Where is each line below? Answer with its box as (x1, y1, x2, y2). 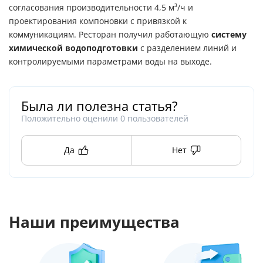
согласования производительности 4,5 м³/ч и (9, 2, 193, 12)
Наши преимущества (9, 213, 180, 231)
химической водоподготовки (9, 43, 138, 53)
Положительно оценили (21, 113, 120, 123)
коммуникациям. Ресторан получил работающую (9, 29, 211, 39)
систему (211, 29, 247, 39)
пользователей (125, 113, 188, 123)
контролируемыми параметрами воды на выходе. (9, 56, 212, 66)
